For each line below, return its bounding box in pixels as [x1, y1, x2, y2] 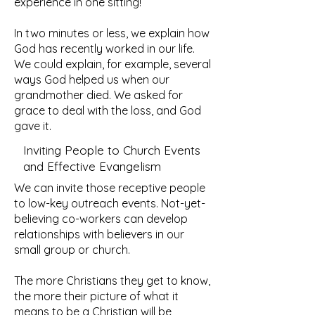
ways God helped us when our [14, 72, 169, 86]
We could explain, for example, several [14, 57, 211, 71]
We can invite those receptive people [14, 181, 205, 195]
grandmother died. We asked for [14, 88, 183, 102]
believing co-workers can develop [14, 212, 188, 226]
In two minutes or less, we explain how [14, 26, 210, 40]
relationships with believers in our [14, 227, 184, 241]
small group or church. [14, 243, 130, 257]
